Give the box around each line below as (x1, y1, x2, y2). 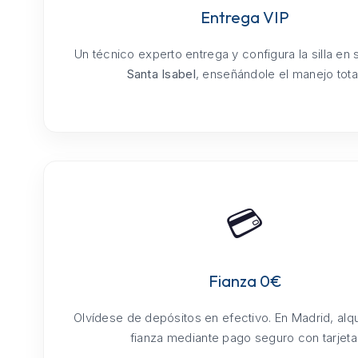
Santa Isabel (126, 66, 196, 82)
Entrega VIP (201, 7, 289, 28)
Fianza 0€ (208, 271, 282, 292)
